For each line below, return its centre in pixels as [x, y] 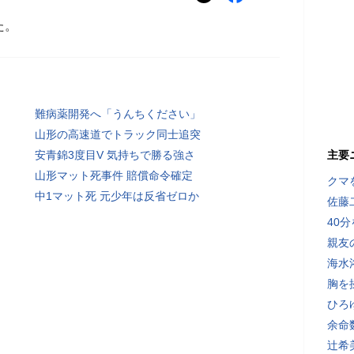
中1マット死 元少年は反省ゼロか [117, 196]
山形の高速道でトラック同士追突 [118, 134]
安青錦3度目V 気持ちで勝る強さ [115, 155]
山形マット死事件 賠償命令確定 [114, 175]
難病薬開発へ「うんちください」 [118, 114]
